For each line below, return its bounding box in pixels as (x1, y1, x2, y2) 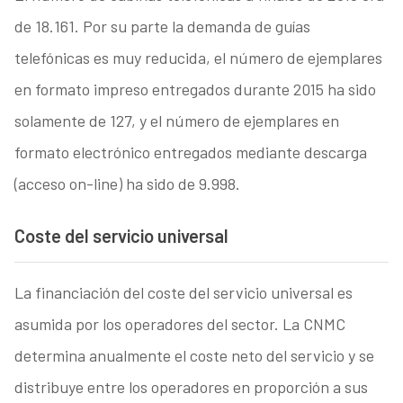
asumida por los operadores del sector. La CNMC (13, 314, 345, 335)
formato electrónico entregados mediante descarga (13, 141, 367, 162)
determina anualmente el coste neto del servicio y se (13, 345, 374, 366)
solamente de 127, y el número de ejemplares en (13, 110, 339, 130)
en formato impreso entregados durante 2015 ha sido (13, 78, 376, 99)
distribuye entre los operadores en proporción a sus (13, 377, 368, 398)
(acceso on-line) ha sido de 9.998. (13, 173, 240, 193)
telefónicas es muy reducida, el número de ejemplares (13, 47, 382, 67)
